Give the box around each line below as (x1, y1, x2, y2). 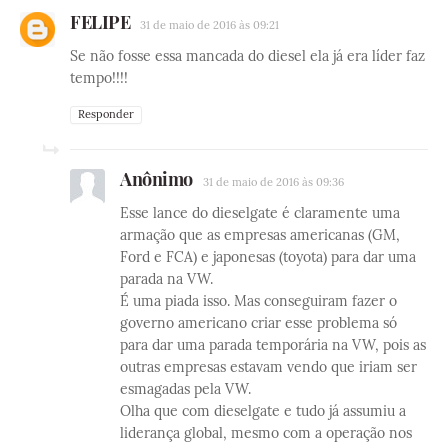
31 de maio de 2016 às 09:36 (202, 175, 344, 190)
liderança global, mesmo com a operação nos (120, 424, 412, 443)
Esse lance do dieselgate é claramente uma (120, 204, 400, 223)
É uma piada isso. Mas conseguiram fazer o (120, 292, 397, 311)
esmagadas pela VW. (120, 380, 251, 399)
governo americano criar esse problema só (120, 314, 397, 333)
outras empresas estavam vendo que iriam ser (120, 358, 417, 377)
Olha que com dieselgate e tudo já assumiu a (120, 402, 406, 421)
